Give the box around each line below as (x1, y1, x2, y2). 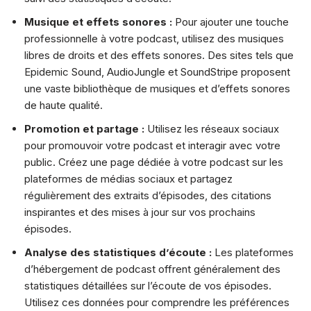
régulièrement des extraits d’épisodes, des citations (24, 188, 271, 202)
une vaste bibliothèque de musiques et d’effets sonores (24, 81, 290, 95)
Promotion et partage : (24, 121, 144, 135)
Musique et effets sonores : (24, 15, 175, 28)
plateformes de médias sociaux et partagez (24, 171, 233, 185)
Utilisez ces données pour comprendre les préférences (24, 295, 289, 309)
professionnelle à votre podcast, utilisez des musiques (24, 31, 284, 45)
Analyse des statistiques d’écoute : (24, 245, 212, 259)
